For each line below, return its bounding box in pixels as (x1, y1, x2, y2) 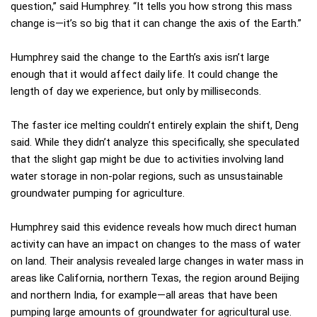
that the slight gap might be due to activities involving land (11, 153, 284, 166)
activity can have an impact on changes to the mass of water (11, 238, 301, 251)
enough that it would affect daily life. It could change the (11, 68, 278, 81)
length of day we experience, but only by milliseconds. (11, 85, 261, 98)
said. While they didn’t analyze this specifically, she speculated (11, 136, 299, 149)
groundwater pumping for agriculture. (11, 187, 185, 200)
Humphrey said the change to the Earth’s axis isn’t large (11, 51, 270, 64)
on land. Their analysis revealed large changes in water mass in (11, 255, 304, 268)
